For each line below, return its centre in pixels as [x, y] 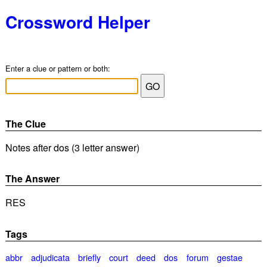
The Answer [32, 179]
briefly [90, 257]
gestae [229, 257]
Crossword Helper [77, 22]
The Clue [25, 124]
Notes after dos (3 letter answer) [72, 148]
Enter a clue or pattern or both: [58, 68]
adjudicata [51, 257]
